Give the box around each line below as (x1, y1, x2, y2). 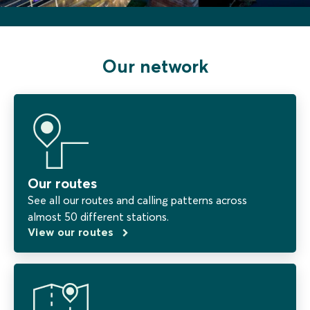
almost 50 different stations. (28, 210, 169, 224)
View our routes (28, 225, 118, 239)
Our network (102, 55, 208, 77)
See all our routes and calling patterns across (28, 193, 247, 207)
